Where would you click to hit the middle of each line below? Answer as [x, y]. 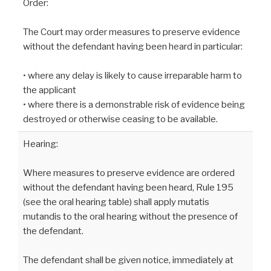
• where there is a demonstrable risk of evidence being [134, 104]
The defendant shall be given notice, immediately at [128, 260]
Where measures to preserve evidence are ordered [129, 173]
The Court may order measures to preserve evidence [132, 32]
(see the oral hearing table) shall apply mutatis [116, 202]
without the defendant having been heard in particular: [133, 46]
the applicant [50, 90]
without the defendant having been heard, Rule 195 [128, 187]
